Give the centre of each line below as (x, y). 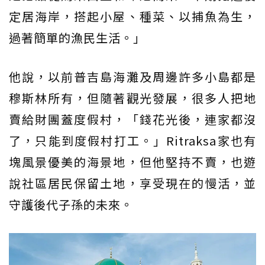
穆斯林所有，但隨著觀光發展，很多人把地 (132, 98)
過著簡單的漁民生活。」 (77, 38)
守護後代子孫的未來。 (71, 204)
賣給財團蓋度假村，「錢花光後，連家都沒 (132, 119)
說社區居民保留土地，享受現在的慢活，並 (132, 183)
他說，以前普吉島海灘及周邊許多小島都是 (132, 77)
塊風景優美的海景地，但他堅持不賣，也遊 (132, 162)
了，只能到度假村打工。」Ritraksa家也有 (132, 140)
